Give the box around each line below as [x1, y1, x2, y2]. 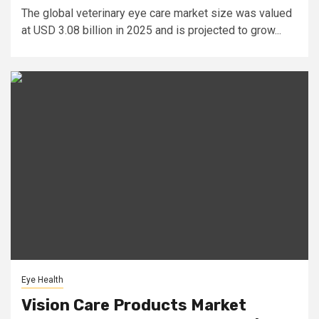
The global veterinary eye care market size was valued [21, 6, 292, 20]
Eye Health [21, 275, 63, 285]
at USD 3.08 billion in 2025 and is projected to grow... [21, 23, 281, 37]
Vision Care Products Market [21, 296, 246, 315]
